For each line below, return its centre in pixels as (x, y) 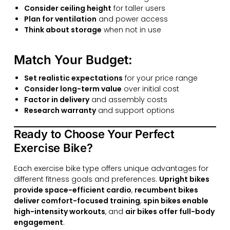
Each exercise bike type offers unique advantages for (111, 169)
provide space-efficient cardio (72, 190)
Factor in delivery (56, 100)
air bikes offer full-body (170, 212)
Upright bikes (184, 179)
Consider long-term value (73, 89)
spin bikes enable (176, 201)
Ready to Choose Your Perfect (94, 134)
